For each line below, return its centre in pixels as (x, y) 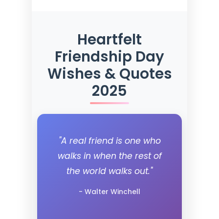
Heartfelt (109, 39)
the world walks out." (109, 171)
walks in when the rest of (109, 156)
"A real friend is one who (109, 141)
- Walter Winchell (109, 192)
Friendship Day (109, 56)
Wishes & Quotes (109, 74)
